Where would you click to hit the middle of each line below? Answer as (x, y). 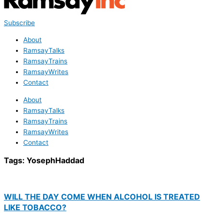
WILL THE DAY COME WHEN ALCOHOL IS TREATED (102, 196)
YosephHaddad (55, 160)
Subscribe (19, 23)
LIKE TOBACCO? (35, 207)
